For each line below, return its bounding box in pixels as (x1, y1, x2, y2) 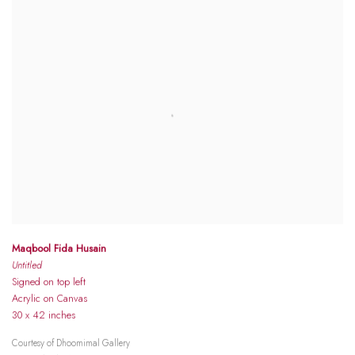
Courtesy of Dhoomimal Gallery (12, 336, 130, 349)
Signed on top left (12, 273, 86, 289)
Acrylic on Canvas (12, 290, 87, 306)
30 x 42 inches (12, 307, 75, 323)
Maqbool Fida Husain (12, 240, 106, 256)
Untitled (12, 257, 42, 273)
